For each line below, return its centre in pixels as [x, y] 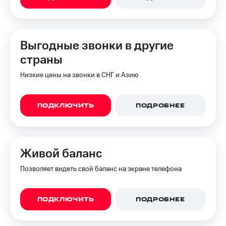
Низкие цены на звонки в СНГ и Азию [79, 75]
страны [41, 60]
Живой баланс [61, 154]
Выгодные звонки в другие [97, 46]
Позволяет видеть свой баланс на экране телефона [101, 169]
